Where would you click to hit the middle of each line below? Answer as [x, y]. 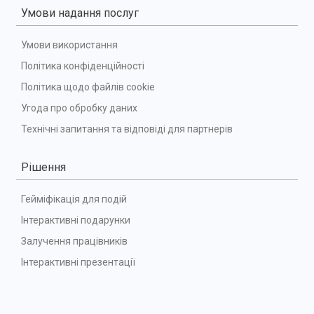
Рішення [43, 167]
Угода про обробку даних [79, 108]
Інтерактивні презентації [78, 262]
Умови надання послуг [80, 13]
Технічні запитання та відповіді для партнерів [127, 129]
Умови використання [69, 45]
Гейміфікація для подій [74, 199]
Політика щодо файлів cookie [88, 87]
